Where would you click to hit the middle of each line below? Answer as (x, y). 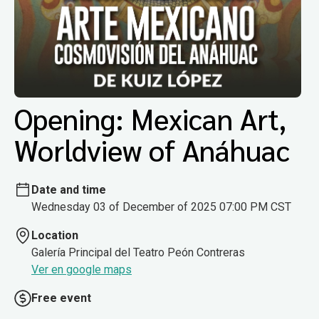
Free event (61, 298)
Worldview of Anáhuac (152, 150)
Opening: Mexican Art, (150, 119)
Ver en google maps (82, 269)
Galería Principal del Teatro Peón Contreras (138, 252)
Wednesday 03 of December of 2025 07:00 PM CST (161, 206)
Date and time (69, 189)
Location (55, 235)
